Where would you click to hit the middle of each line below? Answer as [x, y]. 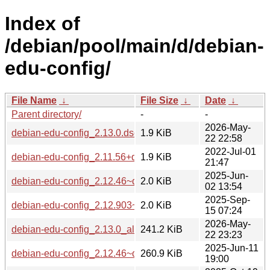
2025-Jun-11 [232, 248]
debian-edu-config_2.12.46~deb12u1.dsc [99, 181]
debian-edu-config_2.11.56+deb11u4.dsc [99, 157]
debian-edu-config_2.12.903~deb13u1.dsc [102, 205]
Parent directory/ [46, 114]
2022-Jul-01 [231, 151]
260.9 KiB [162, 253]
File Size [159, 100]
